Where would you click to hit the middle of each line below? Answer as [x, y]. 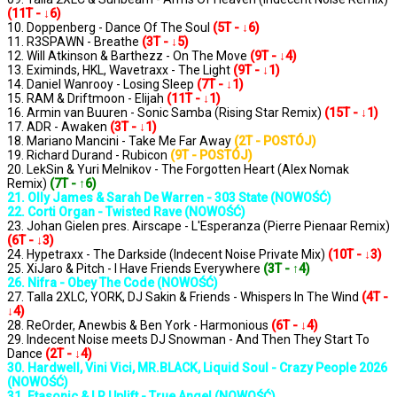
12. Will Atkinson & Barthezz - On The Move [128, 56]
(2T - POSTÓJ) [275, 141]
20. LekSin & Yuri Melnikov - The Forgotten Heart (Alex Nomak [178, 170]
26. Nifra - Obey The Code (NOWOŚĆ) [113, 283]
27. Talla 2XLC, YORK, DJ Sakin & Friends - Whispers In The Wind [184, 297]
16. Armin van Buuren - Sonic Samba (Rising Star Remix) [166, 113]
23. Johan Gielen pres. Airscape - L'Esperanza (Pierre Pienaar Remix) [198, 226]
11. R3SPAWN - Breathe [74, 42]
